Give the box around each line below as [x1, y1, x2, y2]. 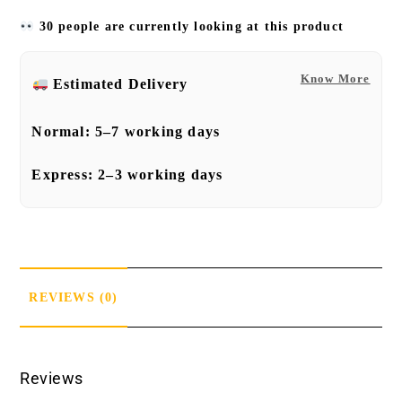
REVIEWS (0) [29, 290, 118, 305]
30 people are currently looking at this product [34, 20, 344, 34]
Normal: [31, 124, 96, 140]
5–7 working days [95, 124, 221, 140]
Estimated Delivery [52, 76, 188, 92]
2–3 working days [98, 167, 223, 183]
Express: [31, 167, 99, 183]
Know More [300, 72, 371, 86]
